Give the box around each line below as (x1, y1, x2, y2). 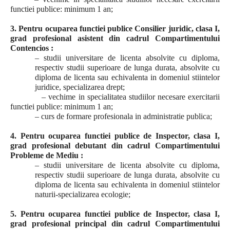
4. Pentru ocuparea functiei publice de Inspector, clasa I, (10, 131, 220, 140)
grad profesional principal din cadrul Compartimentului (10, 219, 220, 228)
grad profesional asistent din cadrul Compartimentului (10, 34, 220, 43)
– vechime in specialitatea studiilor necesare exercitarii (10, 92, 220, 101)
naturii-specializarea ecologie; (35, 190, 130, 199)
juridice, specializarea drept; (35, 83, 125, 91)
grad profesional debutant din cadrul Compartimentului (10, 141, 220, 150)
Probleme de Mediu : (10, 151, 83, 160)
